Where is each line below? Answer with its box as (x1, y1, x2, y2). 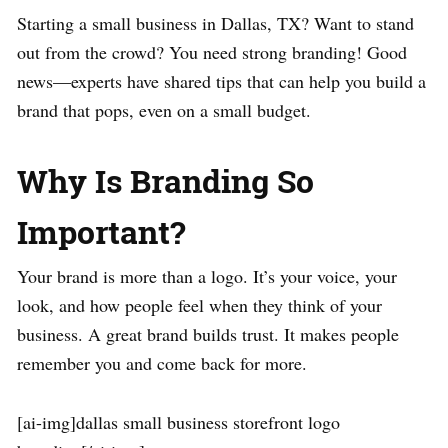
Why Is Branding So (17, 158, 314, 202)
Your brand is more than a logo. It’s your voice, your (17, 263, 397, 288)
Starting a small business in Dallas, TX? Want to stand (17, 10, 414, 35)
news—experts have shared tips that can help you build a (17, 68, 426, 93)
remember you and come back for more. (17, 350, 307, 375)
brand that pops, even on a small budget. (17, 97, 311, 122)
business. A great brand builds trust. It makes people (17, 321, 399, 346)
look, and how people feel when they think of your (17, 292, 382, 317)
